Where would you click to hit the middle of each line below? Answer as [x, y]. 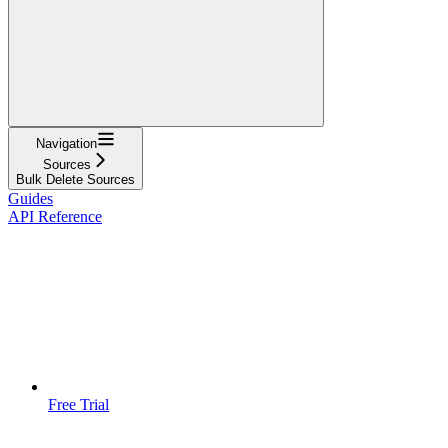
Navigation [66, 143]
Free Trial [78, 404]
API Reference [55, 216]
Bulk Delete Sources [75, 179]
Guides [30, 198]
